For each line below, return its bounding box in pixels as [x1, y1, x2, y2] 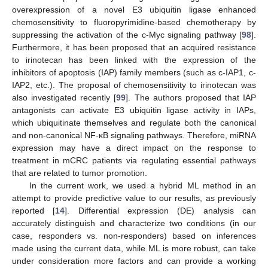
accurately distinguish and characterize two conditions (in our [12, 218, 256, 229]
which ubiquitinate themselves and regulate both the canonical [12, 118, 256, 128]
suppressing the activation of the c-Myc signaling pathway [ [12, 30, 242, 40]
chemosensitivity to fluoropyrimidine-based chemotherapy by [12, 17, 256, 28]
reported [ [12, 206, 56, 216]
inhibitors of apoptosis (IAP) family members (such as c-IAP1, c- [12, 68, 256, 78]
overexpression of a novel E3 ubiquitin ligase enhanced [12, 5, 256, 15]
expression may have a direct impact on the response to [12, 143, 256, 153]
